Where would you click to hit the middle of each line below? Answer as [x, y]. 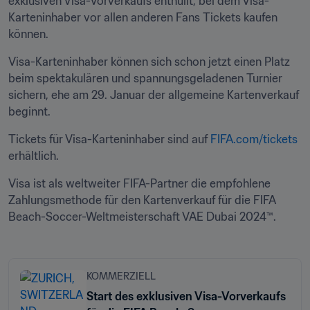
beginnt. [29, 111]
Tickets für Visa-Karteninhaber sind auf [109, 139]
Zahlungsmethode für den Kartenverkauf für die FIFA [142, 200]
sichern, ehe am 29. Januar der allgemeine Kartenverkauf [154, 95]
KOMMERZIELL [121, 276]
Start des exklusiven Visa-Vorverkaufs [186, 296]
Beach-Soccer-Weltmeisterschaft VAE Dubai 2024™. [142, 217]
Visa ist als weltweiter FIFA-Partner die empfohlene [139, 183]
